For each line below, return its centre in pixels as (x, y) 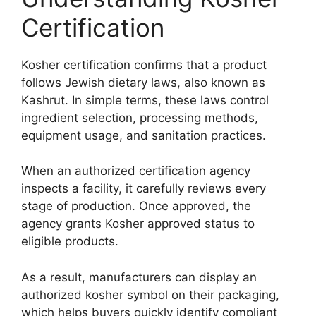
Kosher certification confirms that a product (144, 65)
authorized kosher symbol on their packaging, (150, 294)
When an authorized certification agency (136, 171)
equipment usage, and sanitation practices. (144, 135)
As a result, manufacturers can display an (139, 277)
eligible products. (70, 242)
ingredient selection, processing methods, (140, 117)
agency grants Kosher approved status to (138, 224)
